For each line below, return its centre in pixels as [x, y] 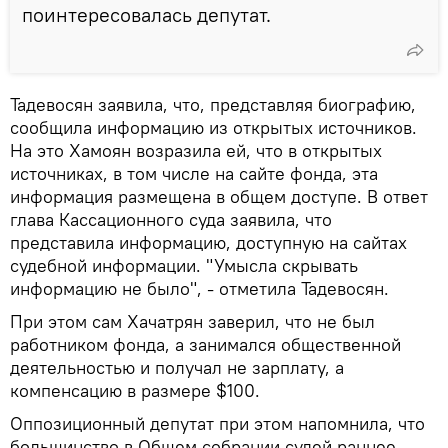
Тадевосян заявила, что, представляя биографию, [213, 105]
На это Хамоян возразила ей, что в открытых [196, 151]
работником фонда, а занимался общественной [205, 345]
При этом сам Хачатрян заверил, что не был [192, 322]
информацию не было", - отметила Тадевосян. [199, 289]
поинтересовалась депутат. [146, 15]
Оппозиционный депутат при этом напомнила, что [217, 424]
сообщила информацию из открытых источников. [213, 128]
